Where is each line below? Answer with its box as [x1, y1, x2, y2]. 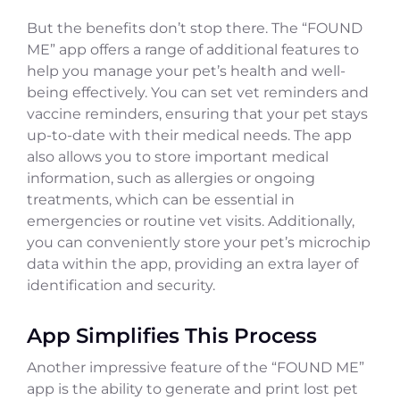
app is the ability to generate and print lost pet [27, 379, 358, 397]
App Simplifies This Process [27, 321, 317, 348]
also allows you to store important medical [27, 147, 329, 165]
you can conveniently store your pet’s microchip [27, 233, 371, 251]
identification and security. [27, 276, 215, 294]
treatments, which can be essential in [27, 190, 295, 208]
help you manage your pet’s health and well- [27, 62, 346, 79]
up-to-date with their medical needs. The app [27, 126, 352, 144]
